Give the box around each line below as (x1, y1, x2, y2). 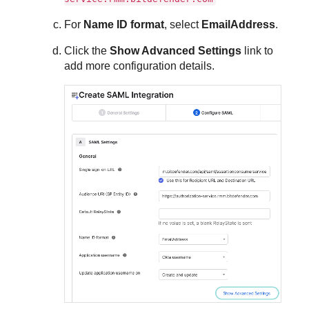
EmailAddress (201, 19, 276, 31)
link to (241, 45, 274, 57)
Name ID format (83, 19, 165, 31)
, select (164, 19, 202, 31)
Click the (64, 45, 110, 57)
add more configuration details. (64, 60, 215, 72)
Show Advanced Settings (110, 45, 242, 57)
